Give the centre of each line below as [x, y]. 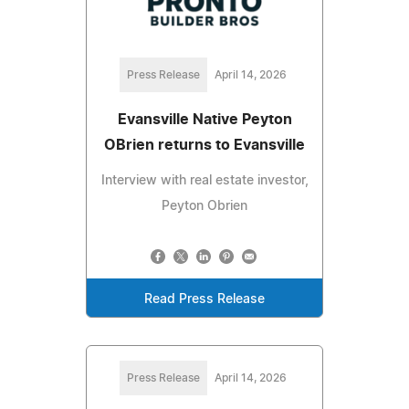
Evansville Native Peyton [204, 120]
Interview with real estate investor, [204, 181]
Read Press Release [204, 300]
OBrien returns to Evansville [204, 146]
